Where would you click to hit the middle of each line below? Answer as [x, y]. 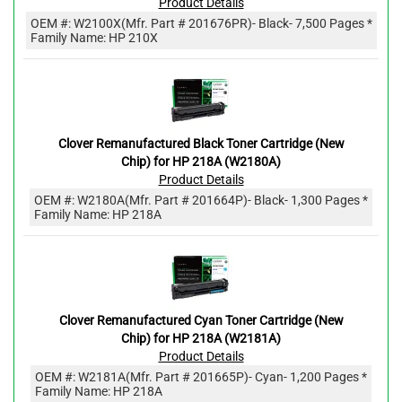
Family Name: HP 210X [94, 37]
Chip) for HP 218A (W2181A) [201, 338]
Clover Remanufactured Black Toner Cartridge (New [201, 143]
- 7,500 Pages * [330, 23]
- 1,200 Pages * [325, 376]
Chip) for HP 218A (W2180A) [201, 161]
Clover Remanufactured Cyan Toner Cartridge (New [201, 320]
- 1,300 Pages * [326, 200]
